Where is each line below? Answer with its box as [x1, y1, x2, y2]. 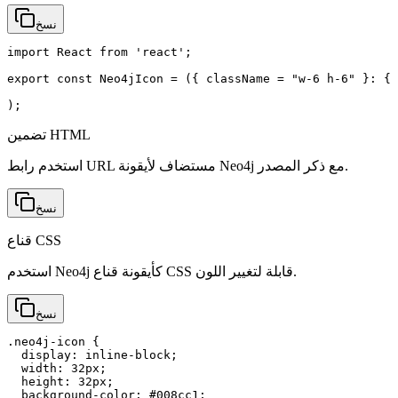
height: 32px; [7, 374, 114, 388]
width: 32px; [7, 361, 107, 375]
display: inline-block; [7, 347, 178, 362]
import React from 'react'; [7, 44, 192, 59]
